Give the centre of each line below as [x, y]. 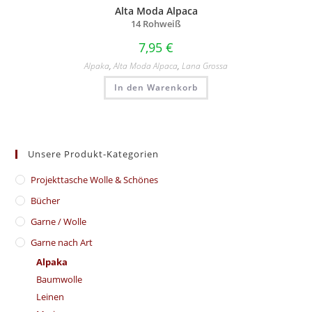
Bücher [46, 201]
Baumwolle [60, 279]
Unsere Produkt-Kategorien [94, 154]
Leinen [50, 297]
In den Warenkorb [156, 87]
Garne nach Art [62, 242]
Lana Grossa [205, 65]
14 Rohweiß [156, 24]
